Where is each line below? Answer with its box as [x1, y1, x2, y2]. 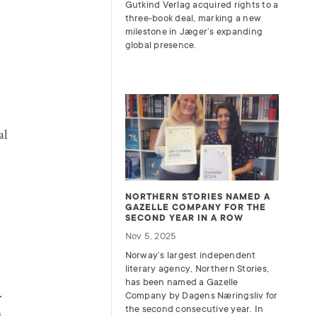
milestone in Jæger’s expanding [125, 25, 263, 37]
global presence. [125, 39, 197, 50]
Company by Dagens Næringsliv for [125, 290, 278, 301]
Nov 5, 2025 [125, 231, 177, 242]
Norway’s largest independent [125, 250, 256, 261]
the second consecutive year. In [125, 304, 264, 315]
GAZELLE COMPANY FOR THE [125, 202, 266, 213]
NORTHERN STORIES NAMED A [125, 192, 270, 202]
